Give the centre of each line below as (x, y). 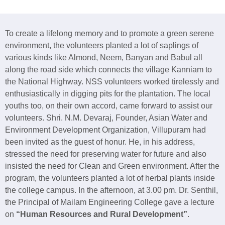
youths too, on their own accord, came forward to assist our (109, 106)
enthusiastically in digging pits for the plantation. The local (108, 94)
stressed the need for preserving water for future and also (106, 154)
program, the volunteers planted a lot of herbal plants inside (110, 178)
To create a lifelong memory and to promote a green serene (109, 34)
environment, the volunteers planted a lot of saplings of (102, 46)
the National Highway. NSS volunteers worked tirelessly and (112, 82)
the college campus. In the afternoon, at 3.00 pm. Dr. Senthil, (111, 190)
